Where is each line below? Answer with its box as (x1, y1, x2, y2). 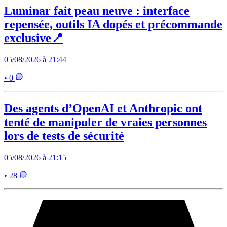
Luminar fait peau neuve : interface (4, 4, 190, 17)
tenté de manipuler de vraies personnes (4, 115, 207, 129)
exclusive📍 (4, 31, 63, 45)
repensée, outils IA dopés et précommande (4, 17, 222, 31)
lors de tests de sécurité (4, 129, 124, 142)
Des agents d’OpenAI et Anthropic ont (4, 101, 202, 115)
